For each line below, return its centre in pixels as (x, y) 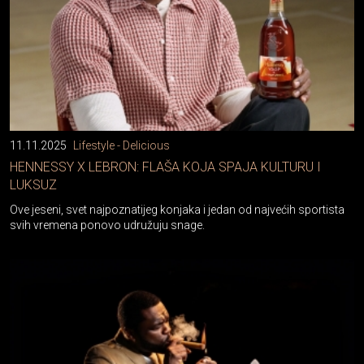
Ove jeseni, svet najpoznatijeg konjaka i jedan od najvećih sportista (177, 209)
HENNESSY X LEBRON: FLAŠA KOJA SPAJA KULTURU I (165, 167)
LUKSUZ (33, 184)
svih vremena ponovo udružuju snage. (107, 225)
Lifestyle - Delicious (121, 145)
